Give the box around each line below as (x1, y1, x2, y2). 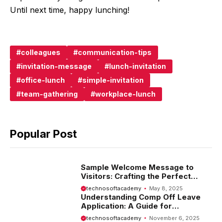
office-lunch (21, 76, 65, 85)
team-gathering (21, 90, 78, 99)
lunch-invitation (109, 62, 166, 71)
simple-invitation (82, 76, 144, 85)
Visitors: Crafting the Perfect (80, 171, 191, 181)
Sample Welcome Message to (80, 163, 194, 172)
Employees (80, 210, 123, 220)
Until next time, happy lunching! (10, 5, 129, 15)
